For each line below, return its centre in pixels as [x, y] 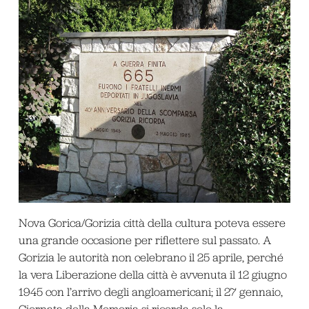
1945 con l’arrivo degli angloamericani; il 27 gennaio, [150, 292]
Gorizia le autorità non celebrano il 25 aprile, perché [151, 258]
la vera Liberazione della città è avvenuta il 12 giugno [152, 275]
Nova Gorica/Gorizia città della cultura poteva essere [152, 223]
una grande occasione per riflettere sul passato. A [144, 240]
